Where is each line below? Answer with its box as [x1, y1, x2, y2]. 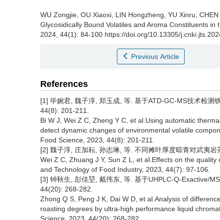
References [40, 79, 88, 89]
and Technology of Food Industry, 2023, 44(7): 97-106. [40, 165, 210, 173]
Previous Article [131, 53, 180, 60]
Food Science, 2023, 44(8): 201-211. [40, 136, 155, 144]
